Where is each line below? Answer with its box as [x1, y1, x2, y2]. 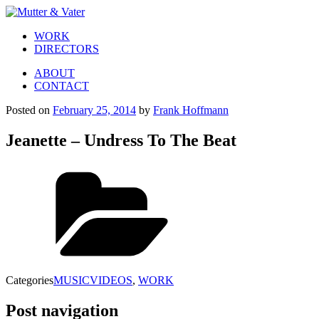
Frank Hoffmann [153, 104, 229, 116]
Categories [6, 273, 53, 286]
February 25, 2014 [53, 104, 136, 116]
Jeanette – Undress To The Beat [6, 130, 236, 150]
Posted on [6, 104, 50, 116]
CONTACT [34, 80, 89, 92]
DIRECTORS [34, 43, 99, 55]
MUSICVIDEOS [53, 273, 132, 286]
